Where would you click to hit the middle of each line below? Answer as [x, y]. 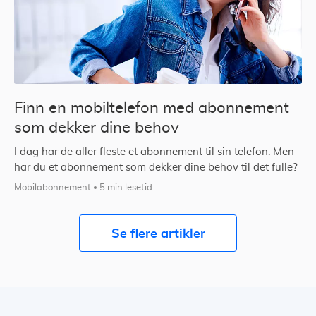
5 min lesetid [126, 188]
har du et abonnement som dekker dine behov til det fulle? [156, 168]
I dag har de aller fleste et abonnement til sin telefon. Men [154, 152]
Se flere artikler [158, 233]
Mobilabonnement [53, 188]
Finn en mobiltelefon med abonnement [152, 108]
